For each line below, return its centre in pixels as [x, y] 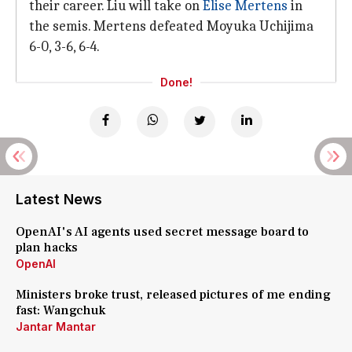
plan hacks [47, 247]
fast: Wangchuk [60, 310]
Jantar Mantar [56, 326]
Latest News [59, 199]
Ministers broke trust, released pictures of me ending [173, 295]
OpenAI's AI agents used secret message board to [162, 232]
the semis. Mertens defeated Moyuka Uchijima [171, 26]
